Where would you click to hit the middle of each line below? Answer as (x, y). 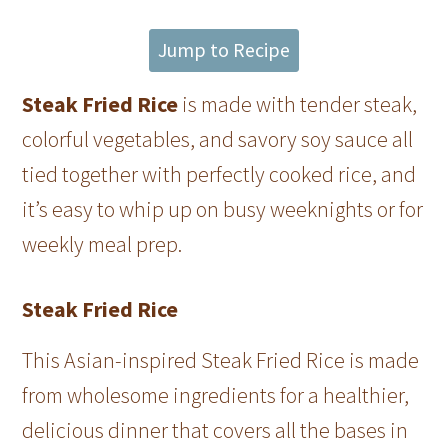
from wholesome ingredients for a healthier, (216, 395)
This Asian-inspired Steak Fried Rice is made (221, 360)
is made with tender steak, (298, 104)
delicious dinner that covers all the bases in (215, 430)
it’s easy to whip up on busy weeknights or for (223, 209)
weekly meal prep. (104, 244)
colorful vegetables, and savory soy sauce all (218, 139)
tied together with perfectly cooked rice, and (219, 174)
